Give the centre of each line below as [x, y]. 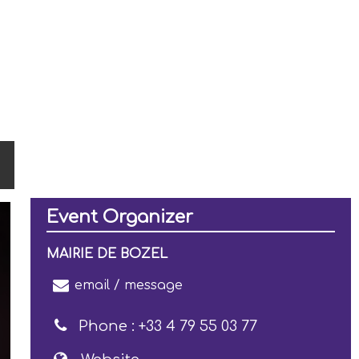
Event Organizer [120, 217]
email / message [129, 285]
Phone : [109, 326]
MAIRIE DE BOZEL [107, 254]
